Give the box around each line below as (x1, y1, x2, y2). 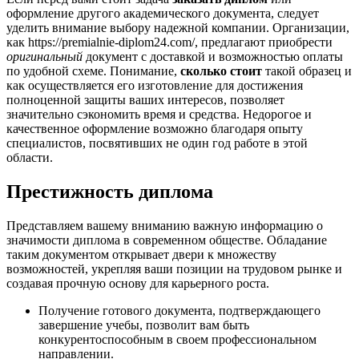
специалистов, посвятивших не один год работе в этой (6, 136, 308, 151)
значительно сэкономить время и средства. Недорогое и (6, 107, 312, 122)
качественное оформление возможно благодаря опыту (6, 122, 303, 136)
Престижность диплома (6, 181, 213, 203)
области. (6, 151, 53, 165)
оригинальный (6, 50, 83, 64)
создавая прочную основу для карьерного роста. (6, 276, 269, 291)
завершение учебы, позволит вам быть (38, 318, 249, 333)
